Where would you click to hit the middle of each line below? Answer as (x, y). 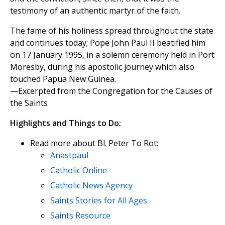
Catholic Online (79, 171)
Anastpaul (69, 155)
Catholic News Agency (91, 186)
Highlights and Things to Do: (66, 123)
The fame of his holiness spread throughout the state (112, 31)
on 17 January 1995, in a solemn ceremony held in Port (112, 55)
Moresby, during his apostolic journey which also (102, 67)
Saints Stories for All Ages (99, 201)
